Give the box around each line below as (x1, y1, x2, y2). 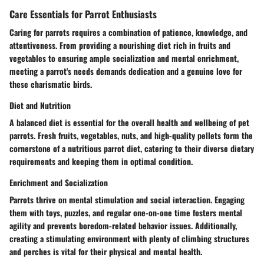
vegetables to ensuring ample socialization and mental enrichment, (9, 51, 239, 64)
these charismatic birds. (9, 77, 92, 90)
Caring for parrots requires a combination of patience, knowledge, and (9, 25, 247, 38)
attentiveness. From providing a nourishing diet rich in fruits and (9, 38, 230, 51)
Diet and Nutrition (9, 98, 71, 111)
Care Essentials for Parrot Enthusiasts (9, 6, 157, 21)
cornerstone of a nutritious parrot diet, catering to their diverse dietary (9, 141, 254, 154)
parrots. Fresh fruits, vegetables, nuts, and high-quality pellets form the (9, 128, 253, 141)
